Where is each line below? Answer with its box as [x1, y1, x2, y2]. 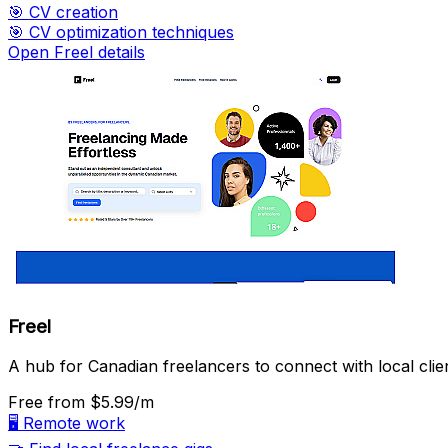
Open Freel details [8, 41, 145, 62]
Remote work [23, 413, 125, 434]
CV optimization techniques [29, 21, 234, 42]
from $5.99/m [48, 392, 154, 413]
